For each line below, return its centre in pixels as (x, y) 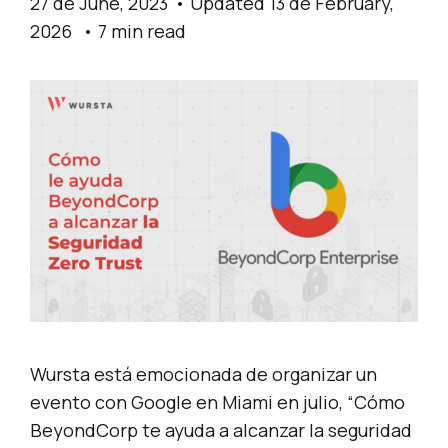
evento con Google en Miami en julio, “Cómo (217, 402)
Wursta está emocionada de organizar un (203, 374)
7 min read (142, 30)
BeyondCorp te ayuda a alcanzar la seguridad (221, 430)
